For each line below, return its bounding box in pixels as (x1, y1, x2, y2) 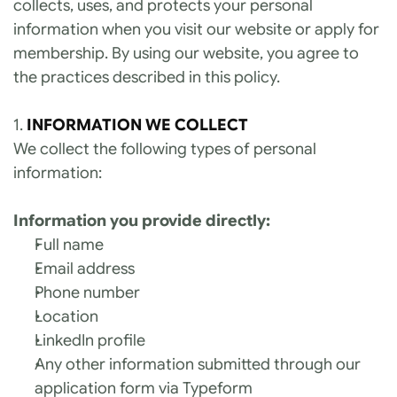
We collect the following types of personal (13, 139, 316, 159)
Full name (35, 235, 104, 254)
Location (35, 307, 98, 326)
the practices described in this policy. (13, 67, 280, 87)
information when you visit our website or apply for (13, 19, 379, 39)
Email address (35, 259, 135, 278)
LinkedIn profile (35, 331, 145, 350)
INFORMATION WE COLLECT (27, 115, 248, 135)
